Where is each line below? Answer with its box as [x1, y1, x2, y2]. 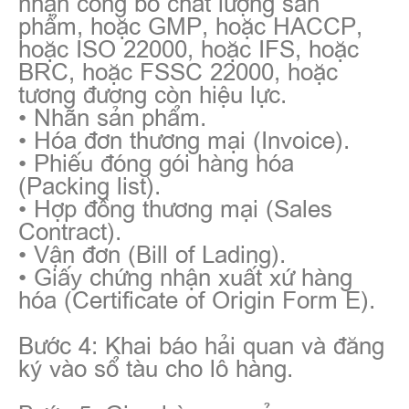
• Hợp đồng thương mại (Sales [18, 190, 332, 224]
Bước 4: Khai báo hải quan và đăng [18, 327, 384, 361]
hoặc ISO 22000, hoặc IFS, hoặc [18, 30, 359, 64]
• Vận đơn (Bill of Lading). [18, 236, 286, 269]
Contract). [18, 213, 121, 246]
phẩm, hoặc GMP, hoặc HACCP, [18, 7, 362, 41]
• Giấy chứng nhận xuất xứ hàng [18, 258, 352, 292]
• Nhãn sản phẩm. [18, 99, 206, 132]
